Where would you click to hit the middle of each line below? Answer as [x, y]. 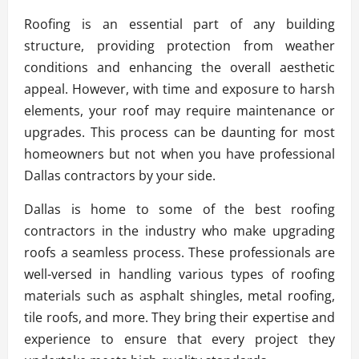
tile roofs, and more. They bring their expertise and [179, 317]
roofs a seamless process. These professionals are [179, 252]
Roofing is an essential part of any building [179, 24]
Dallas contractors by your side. [120, 175]
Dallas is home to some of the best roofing [179, 209]
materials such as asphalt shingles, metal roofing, [179, 295]
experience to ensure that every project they [179, 339]
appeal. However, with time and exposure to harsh [179, 89]
